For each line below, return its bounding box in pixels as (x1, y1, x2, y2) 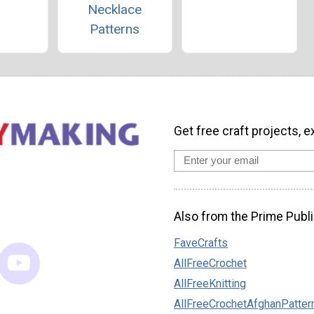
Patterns (90, 20, 140, 37)
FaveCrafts (174, 236, 228, 250)
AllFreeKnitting (174, 277, 246, 291)
